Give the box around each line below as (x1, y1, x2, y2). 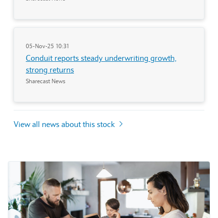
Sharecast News (26, 77, 65, 85)
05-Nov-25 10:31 (26, 42, 70, 50)
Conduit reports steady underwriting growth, (26, 53, 177, 63)
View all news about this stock (14, 119, 117, 129)
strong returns (26, 64, 74, 74)
